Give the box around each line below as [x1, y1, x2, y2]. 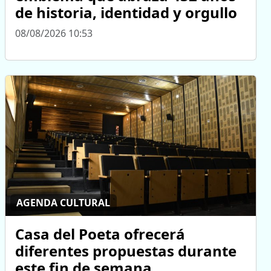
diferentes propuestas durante [15, 240, 237, 261]
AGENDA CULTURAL [16, 196, 111, 210]
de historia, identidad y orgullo [15, 2, 237, 22]
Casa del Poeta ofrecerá [15, 223, 185, 244]
